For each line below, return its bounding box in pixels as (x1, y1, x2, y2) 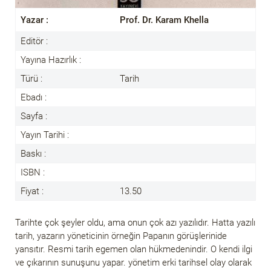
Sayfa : (21, 110, 47, 122)
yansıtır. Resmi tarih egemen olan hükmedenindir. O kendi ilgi (15, 243, 252, 255)
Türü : (21, 73, 42, 84)
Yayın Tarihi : (21, 129, 69, 140)
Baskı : (21, 148, 46, 159)
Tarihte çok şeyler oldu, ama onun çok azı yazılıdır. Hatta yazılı (15, 217, 255, 228)
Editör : (21, 35, 48, 47)
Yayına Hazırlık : (21, 54, 81, 65)
